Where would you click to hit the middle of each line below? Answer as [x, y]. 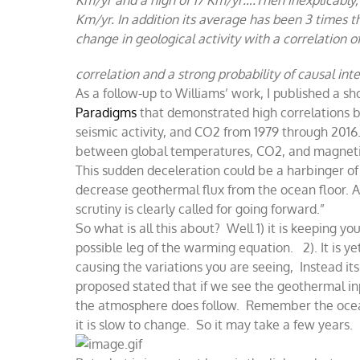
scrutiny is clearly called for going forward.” [200, 209]
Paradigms [106, 112]
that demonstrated [195, 112]
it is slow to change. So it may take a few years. [215, 324]
